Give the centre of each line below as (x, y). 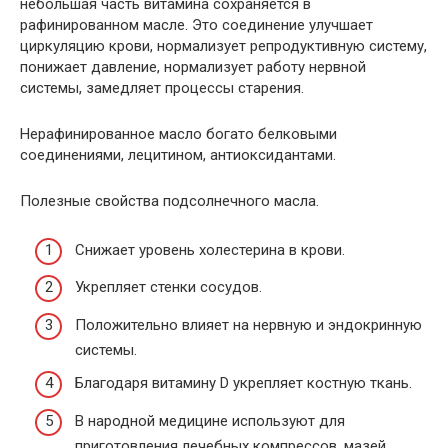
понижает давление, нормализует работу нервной (193, 67)
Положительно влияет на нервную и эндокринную (248, 324)
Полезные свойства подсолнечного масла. (169, 201)
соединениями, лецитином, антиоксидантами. (178, 155)
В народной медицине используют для (210, 420)
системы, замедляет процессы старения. (162, 88)
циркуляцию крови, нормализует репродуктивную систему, (223, 46)
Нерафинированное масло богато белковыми (178, 134)
